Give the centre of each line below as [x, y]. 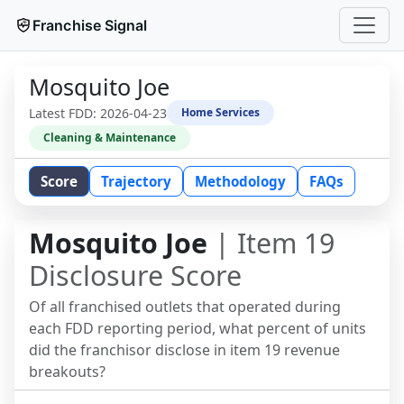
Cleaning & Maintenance [110, 138]
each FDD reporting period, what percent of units [197, 328]
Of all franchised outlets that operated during [185, 307]
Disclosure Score [135, 275]
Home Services [220, 112]
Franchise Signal [90, 25]
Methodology [240, 181]
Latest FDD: [64, 113]
